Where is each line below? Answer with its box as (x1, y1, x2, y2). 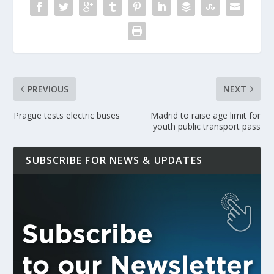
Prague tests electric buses (13, 109, 120, 122)
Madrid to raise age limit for (150, 109, 261, 122)
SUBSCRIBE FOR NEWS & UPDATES (26, 154, 203, 168)
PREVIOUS (28, 83, 69, 95)
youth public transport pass (152, 120, 261, 133)
